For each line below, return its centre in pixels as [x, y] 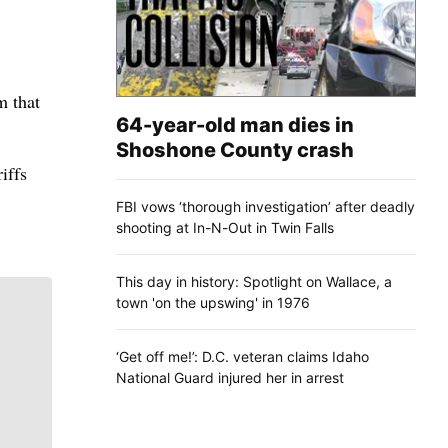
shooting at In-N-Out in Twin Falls [225, 227]
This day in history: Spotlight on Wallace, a [254, 281]
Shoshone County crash [235, 149]
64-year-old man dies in [235, 124]
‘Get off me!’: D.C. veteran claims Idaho [242, 356]
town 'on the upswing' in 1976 [213, 302]
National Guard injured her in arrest [230, 377]
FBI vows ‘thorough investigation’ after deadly [265, 206]
